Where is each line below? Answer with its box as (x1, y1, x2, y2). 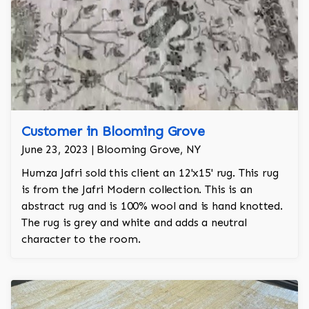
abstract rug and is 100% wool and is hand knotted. (21, 199, 283, 213)
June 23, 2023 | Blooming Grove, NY (21, 143, 201, 157)
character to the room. (21, 232, 141, 246)
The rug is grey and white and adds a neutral (21, 216, 247, 230)
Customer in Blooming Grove (21, 123, 205, 140)
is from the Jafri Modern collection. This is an (21, 183, 252, 197)
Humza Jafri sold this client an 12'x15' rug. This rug (21, 166, 279, 180)
